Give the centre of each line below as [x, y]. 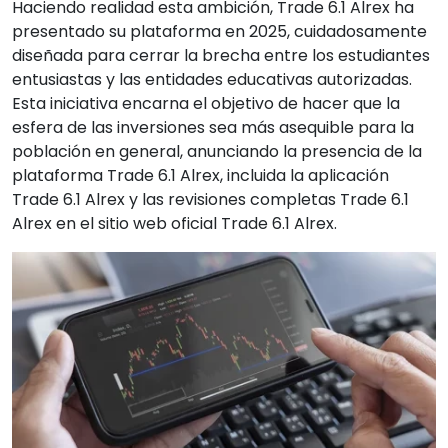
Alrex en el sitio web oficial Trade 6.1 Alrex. [174, 223]
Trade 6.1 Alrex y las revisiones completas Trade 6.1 [210, 199]
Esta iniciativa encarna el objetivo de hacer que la [206, 103]
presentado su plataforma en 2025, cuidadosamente [219, 31]
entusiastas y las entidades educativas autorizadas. [212, 79]
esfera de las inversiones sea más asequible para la [213, 127]
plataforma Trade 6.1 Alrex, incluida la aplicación [200, 175]
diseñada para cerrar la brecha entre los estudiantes [221, 55]
